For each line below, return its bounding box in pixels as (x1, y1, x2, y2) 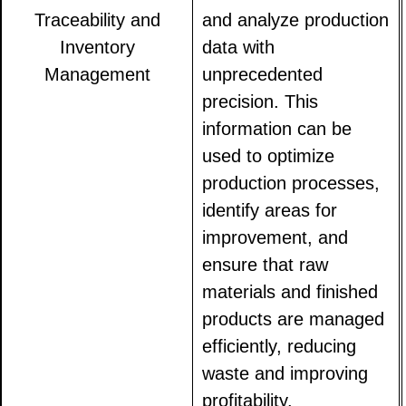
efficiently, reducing (202, 336, 357, 357)
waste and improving (202, 363, 369, 384)
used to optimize (202, 146, 335, 167)
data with (202, 37, 275, 58)
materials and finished (202, 282, 379, 303)
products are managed (202, 309, 385, 330)
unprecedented (202, 64, 324, 85)
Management (43, 64, 150, 85)
